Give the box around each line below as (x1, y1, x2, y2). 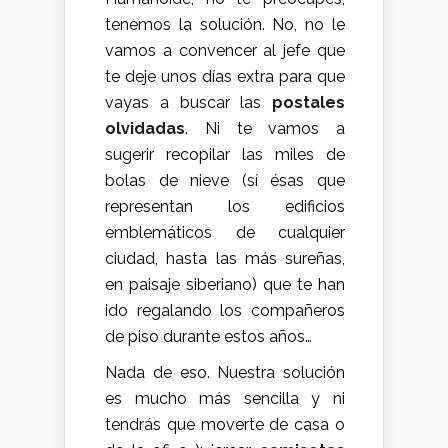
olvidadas (105, 118, 185, 138)
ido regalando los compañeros (105, 300, 345, 320)
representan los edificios (105, 196, 345, 216)
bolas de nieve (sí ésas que (105, 170, 345, 190)
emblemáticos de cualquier (105, 222, 345, 242)
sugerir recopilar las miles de (105, 144, 345, 164)
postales (272, 92, 345, 112)
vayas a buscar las (105, 92, 272, 112)
